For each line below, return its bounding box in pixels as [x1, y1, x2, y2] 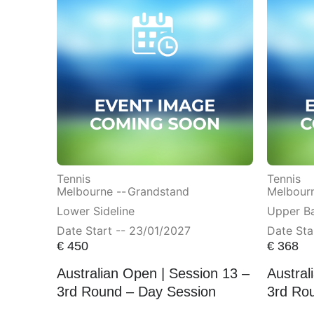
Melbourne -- [56, 184, 126, 199]
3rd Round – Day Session [56, 284, 216, 300]
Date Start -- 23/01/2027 [56, 224, 191, 238]
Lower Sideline [56, 204, 135, 219]
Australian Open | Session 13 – [56, 266, 250, 282]
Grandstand [127, 184, 189, 199]
